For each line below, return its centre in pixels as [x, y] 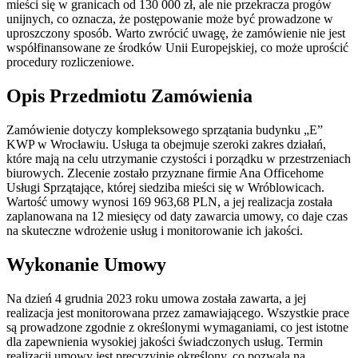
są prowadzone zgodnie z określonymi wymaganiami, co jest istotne [177, 327]
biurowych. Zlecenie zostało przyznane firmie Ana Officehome [165, 173]
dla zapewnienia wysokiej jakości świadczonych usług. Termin [165, 341]
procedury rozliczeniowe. [70, 62]
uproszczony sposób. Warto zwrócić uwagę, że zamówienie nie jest [176, 34]
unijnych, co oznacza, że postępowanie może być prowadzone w [170, 19]
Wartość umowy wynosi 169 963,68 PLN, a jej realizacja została [169, 202]
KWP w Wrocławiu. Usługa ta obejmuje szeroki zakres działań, [166, 145]
